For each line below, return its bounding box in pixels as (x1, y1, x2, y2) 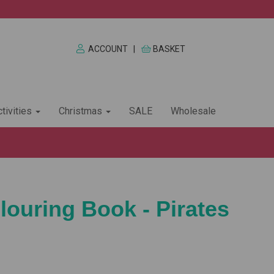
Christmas (59, 105, 105, 117)
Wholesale (171, 105, 216, 117)
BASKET (153, 44, 186, 54)
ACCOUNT (87, 44, 128, 54)
